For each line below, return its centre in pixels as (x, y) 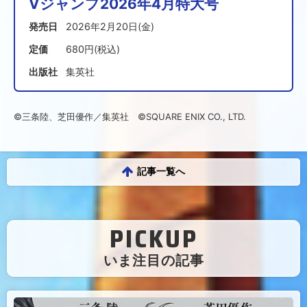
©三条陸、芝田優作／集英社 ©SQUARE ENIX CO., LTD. (130, 117)
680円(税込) (93, 49)
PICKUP (153, 238)
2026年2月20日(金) (110, 27)
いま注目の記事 (153, 260)
